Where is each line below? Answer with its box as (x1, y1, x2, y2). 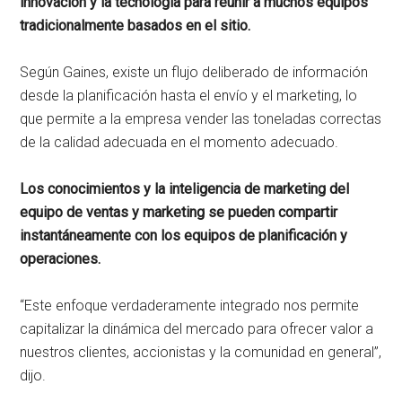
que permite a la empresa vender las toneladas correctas (20, 109, 382, 127)
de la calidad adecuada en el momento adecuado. (20, 133, 339, 151)
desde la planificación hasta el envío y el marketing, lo (20, 86, 358, 104)
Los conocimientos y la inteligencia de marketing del (20, 179, 350, 197)
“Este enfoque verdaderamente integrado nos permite (20, 296, 360, 314)
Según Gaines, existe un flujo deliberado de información (20, 63, 369, 81)
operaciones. (20, 249, 101, 267)
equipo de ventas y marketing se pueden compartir (20, 203, 338, 221)
